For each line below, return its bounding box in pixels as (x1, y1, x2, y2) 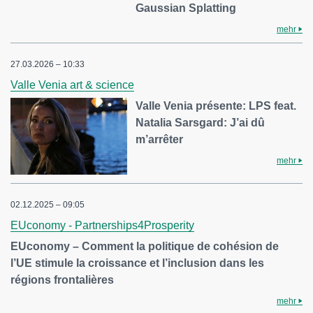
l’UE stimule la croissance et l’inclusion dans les (10, 256, 264, 269)
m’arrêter (136, 133, 184, 145)
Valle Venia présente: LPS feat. (136, 100, 297, 112)
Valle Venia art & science (10, 79, 134, 91)
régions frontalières (10, 273, 114, 286)
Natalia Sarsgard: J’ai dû (136, 117, 265, 129)
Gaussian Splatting (136, 2, 237, 14)
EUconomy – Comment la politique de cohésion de (10, 240, 279, 252)
